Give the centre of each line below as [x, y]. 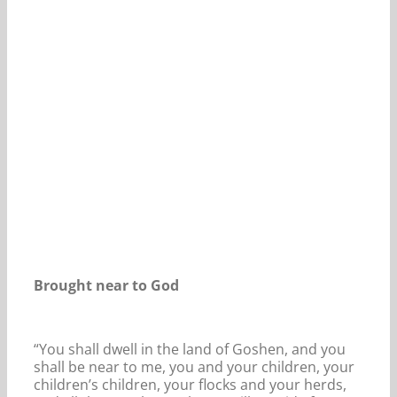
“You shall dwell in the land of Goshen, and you [190, 349]
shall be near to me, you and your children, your [194, 366]
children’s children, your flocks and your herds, [190, 384]
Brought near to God [106, 285]
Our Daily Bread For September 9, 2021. [165, 69]
